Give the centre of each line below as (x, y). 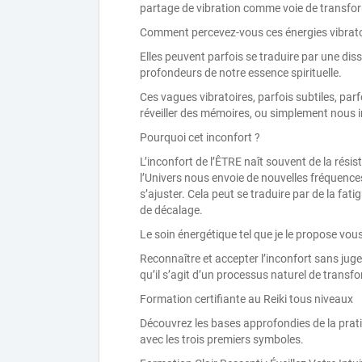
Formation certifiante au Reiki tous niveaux (246, 299)
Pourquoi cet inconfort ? (200, 137)
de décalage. (171, 210)
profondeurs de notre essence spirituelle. (241, 73)
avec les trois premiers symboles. (222, 339)
